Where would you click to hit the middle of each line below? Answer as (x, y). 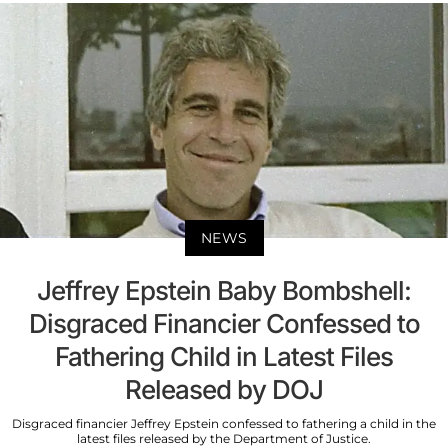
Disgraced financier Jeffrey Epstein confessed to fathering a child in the (224, 424)
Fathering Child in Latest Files (224, 357)
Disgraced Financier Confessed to (224, 324)
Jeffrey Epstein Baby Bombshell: (224, 291)
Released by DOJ (224, 390)
